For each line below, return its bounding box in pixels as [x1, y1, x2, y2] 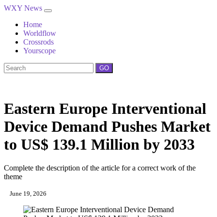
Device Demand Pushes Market [4, 118, 211, 135]
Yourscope [23, 46, 56, 55]
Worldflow [23, 29, 56, 37]
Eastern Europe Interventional [4, 100, 206, 117]
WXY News [4, 4, 44, 12]
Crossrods [23, 38, 54, 46]
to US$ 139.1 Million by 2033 [4, 136, 195, 153]
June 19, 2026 [8, 190, 46, 198]
